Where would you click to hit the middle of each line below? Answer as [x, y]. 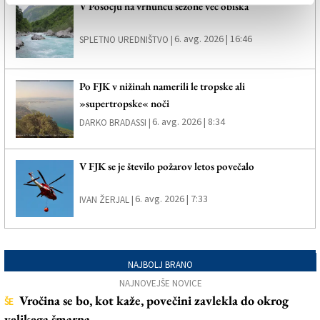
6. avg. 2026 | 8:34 [188, 121]
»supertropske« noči [124, 103]
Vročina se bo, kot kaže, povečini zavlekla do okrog [154, 301]
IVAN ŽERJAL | [106, 199]
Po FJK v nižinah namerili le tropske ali [162, 86]
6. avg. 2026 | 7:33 [171, 198]
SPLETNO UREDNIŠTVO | [126, 40]
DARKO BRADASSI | [115, 122]
